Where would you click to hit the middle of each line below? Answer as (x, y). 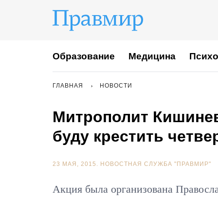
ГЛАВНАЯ (68, 86)
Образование (84, 56)
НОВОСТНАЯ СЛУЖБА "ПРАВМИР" (156, 164)
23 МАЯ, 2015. (76, 164)
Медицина (152, 56)
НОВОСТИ (116, 86)
